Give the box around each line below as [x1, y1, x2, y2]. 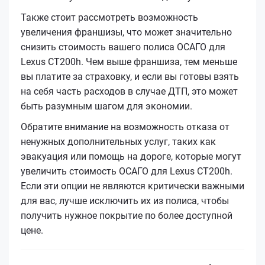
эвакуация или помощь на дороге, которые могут [21, 150, 241, 162]
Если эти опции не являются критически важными [21, 180, 244, 192]
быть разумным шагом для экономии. [21, 100, 192, 112]
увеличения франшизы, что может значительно [21, 26, 232, 38]
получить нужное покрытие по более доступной [21, 209, 232, 221]
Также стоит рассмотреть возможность [21, 11, 198, 23]
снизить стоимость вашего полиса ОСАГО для [21, 41, 225, 53]
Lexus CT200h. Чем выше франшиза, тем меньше [21, 56, 237, 67]
